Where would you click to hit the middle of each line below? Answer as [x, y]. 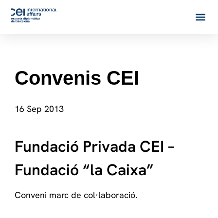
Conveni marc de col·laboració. [76, 195]
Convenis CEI [77, 78]
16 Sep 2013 [39, 109]
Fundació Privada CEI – [95, 146]
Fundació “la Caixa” [84, 170]
